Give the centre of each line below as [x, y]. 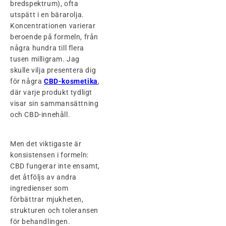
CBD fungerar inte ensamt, [55, 166]
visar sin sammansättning [54, 103]
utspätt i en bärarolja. [47, 14]
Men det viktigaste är [46, 144]
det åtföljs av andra [43, 177]
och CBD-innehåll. [40, 114]
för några [27, 81]
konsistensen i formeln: [49, 155]
